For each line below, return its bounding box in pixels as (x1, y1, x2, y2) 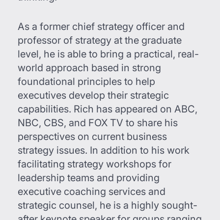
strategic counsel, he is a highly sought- (18, 199, 197, 211)
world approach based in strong (18, 62, 161, 74)
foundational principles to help (18, 76, 155, 87)
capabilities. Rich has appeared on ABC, (18, 103, 197, 115)
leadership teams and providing (18, 172, 160, 184)
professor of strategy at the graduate (18, 34, 182, 46)
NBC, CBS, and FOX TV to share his (18, 117, 178, 129)
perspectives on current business (18, 131, 167, 142)
